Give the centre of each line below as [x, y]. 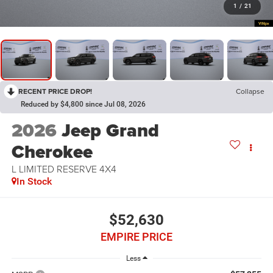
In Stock [34, 182]
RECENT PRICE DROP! [55, 91]
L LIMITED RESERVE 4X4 [64, 169]
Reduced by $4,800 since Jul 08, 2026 [83, 104]
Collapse [250, 91]
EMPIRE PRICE [136, 236]
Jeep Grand [110, 131]
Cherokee [52, 152]
